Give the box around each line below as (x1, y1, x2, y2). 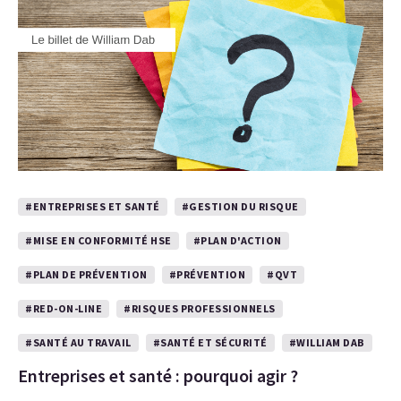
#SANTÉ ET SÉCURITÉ (152, 336, 268, 349)
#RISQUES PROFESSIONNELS (124, 302, 276, 315)
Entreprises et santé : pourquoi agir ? (18, 364, 298, 387)
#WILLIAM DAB (288, 336, 365, 349)
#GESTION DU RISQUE (181, 200, 299, 213)
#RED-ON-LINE (25, 302, 102, 315)
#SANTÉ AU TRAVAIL (25, 336, 132, 349)
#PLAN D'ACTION (192, 234, 282, 247)
